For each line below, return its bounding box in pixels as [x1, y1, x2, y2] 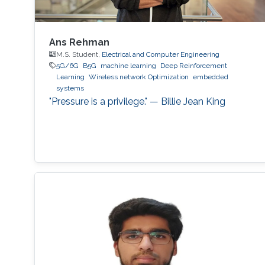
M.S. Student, [56, 50, 102, 59]
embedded [192, 72, 228, 81]
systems [56, 83, 84, 92]
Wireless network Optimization [88, 72, 189, 81]
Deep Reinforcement [160, 61, 227, 70]
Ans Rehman [49, 36, 109, 48]
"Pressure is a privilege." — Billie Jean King [49, 95, 225, 107]
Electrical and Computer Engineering [101, 50, 219, 59]
